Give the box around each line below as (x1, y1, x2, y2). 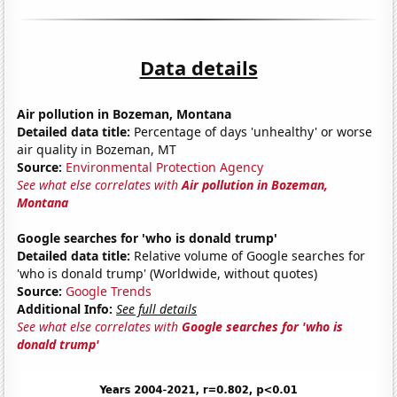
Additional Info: (17, 300, 113, 317)
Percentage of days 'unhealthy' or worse (130, 122, 373, 140)
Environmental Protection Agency (66, 158, 264, 175)
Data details (139, 53, 258, 81)
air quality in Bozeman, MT (17, 140, 177, 158)
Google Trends (66, 282, 152, 300)
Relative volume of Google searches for (130, 246, 366, 264)
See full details (116, 300, 198, 317)
